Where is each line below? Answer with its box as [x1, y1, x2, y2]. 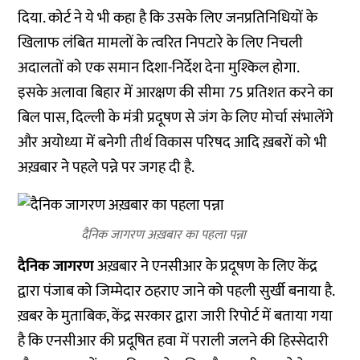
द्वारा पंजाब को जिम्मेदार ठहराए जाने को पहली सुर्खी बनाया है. [18, 279, 335, 304]
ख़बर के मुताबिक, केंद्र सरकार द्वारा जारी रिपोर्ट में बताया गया [18, 304, 333, 329]
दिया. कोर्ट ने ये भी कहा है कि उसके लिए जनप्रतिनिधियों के [18, 6, 318, 31]
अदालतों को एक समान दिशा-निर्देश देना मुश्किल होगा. [18, 55, 301, 80]
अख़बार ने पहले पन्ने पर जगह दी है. [18, 155, 195, 180]
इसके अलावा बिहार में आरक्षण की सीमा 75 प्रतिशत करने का [18, 80, 334, 105]
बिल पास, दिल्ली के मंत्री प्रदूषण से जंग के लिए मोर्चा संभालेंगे [18, 105, 334, 130]
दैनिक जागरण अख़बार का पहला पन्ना [81, 224, 247, 246]
